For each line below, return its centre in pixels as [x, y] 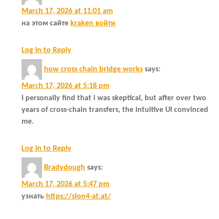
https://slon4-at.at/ [78, 196]
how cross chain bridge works [93, 69]
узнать [34, 196]
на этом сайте [46, 23]
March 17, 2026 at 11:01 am [67, 11]
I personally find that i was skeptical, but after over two [114, 98]
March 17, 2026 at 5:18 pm [66, 86]
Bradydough [65, 167]
